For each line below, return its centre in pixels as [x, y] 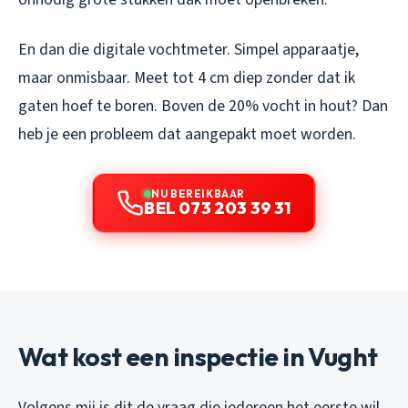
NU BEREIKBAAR [198, 193]
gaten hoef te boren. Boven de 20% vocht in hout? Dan [203, 106]
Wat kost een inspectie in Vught [198, 356]
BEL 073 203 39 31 [218, 208]
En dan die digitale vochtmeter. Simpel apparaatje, [189, 49]
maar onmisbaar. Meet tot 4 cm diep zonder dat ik [187, 77]
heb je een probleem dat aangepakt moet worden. [187, 134]
